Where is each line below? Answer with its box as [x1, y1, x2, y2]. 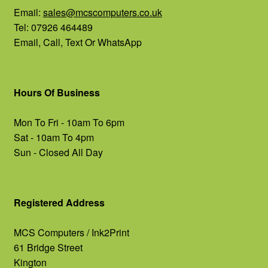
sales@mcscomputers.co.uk [42, 5, 162, 19]
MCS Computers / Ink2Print [13, 226, 129, 240]
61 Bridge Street [13, 240, 83, 255]
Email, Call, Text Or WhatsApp [13, 35, 142, 49]
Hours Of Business [13, 85, 100, 99]
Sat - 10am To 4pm [13, 130, 94, 144]
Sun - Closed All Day [13, 145, 103, 159]
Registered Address [13, 196, 105, 210]
